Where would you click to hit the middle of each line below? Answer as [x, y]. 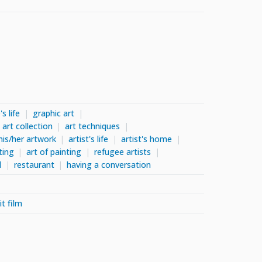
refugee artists [122, 151]
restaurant [34, 164]
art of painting [54, 151]
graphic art [53, 113]
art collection [27, 126]
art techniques [93, 126]
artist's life [89, 139]
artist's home [146, 139]
